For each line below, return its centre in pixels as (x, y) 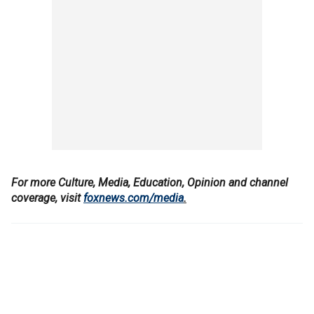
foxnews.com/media (134, 198)
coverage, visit (47, 198)
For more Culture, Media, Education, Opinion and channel (150, 182)
